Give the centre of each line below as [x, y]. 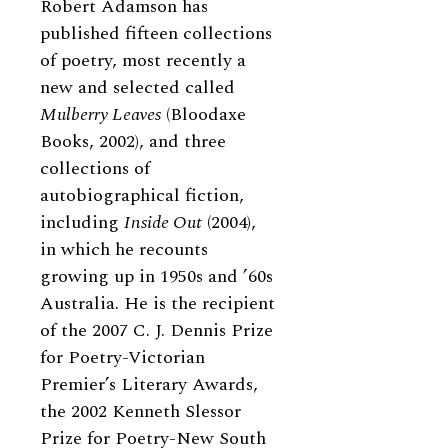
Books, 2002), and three [133, 141]
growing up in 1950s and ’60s [156, 276]
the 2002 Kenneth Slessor [140, 411]
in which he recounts [124, 249]
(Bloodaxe [203, 114]
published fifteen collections [156, 33]
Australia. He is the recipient [157, 303]
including [82, 222]
